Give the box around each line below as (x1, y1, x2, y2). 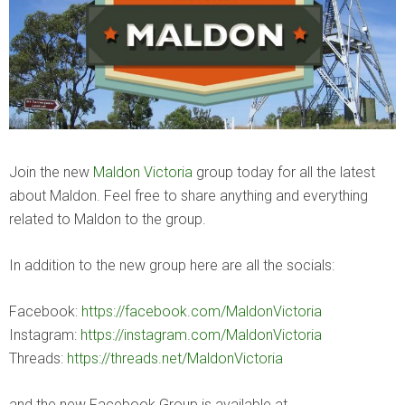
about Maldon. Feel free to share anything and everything (9, 186, 368, 204)
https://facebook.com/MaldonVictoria (81, 302, 322, 320)
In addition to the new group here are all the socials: (9, 256, 334, 274)
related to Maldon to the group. (9, 210, 206, 228)
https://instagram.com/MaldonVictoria (80, 325, 322, 344)
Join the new (9, 163, 93, 181)
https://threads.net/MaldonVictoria (67, 349, 283, 367)
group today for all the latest (193, 163, 375, 181)
